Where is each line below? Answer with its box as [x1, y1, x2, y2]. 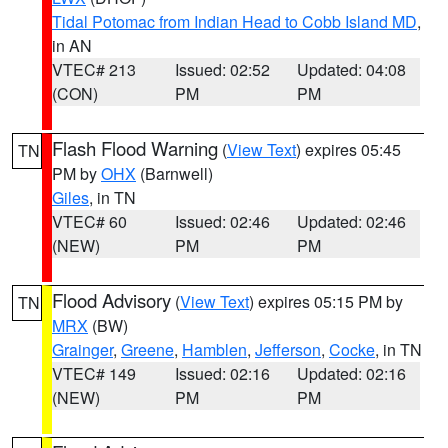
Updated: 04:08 [297, 58, 407, 81]
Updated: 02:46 [297, 210, 407, 233]
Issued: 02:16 [174, 362, 270, 385]
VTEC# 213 [52, 58, 136, 81]
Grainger [52, 338, 113, 361]
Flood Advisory [52, 287, 171, 313]
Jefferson [255, 338, 321, 361]
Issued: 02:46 [174, 210, 270, 233]
